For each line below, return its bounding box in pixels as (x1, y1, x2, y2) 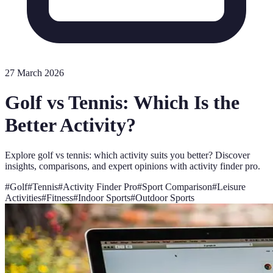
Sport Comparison (142, 181, 212, 192)
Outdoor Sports (135, 192, 194, 203)
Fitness (46, 192, 73, 203)
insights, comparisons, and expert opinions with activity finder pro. (5, 160, 260, 171)
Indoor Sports (78, 192, 130, 203)
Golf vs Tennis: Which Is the (5, 91, 239, 114)
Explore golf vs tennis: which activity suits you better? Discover (5, 149, 250, 160)
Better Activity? (5, 114, 136, 136)
